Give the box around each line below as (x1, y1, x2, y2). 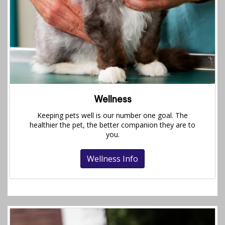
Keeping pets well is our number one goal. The (37, 110, 188, 121)
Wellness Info (87, 153, 138, 165)
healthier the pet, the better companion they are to (30, 120, 195, 130)
